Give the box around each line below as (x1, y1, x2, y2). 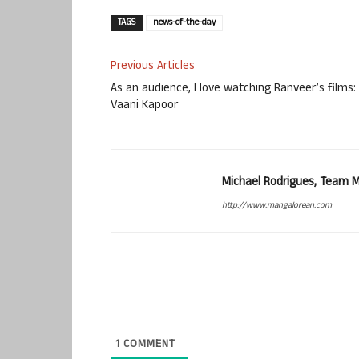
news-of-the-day (153, 16, 216, 31)
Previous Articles (111, 57, 195, 78)
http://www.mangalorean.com (222, 199, 332, 214)
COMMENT (120, 336, 175, 355)
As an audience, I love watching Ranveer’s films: (111, 79, 356, 100)
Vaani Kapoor (111, 96, 178, 117)
